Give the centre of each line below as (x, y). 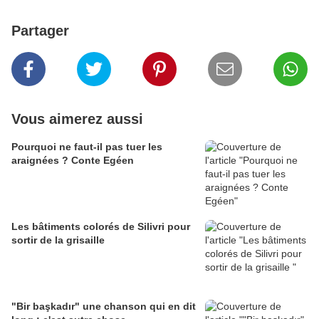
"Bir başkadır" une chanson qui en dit (47, 307)
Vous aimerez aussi (77, 119)
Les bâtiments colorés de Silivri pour (101, 227)
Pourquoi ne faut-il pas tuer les (87, 147)
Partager (40, 31)
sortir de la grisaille (58, 240)
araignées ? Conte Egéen (73, 161)
